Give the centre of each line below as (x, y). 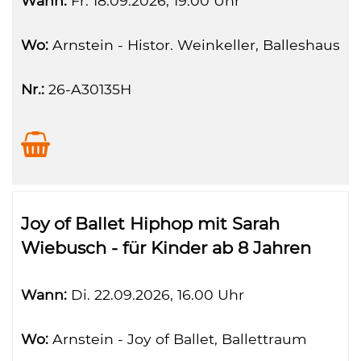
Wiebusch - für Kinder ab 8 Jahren (166, 248)
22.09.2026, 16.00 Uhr (167, 295)
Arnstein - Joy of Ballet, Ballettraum (178, 339)
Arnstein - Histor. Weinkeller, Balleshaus (194, 45)
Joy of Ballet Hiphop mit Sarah (150, 224)
